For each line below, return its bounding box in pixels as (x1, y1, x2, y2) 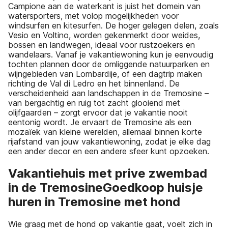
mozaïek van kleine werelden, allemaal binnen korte (8, 127, 202, 137)
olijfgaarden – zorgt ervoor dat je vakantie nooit (8, 107, 188, 118)
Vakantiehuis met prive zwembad (8, 166, 207, 181)
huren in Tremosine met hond (8, 194, 180, 210)
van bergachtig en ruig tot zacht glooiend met (8, 98, 180, 108)
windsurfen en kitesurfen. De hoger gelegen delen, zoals (8, 20, 219, 31)
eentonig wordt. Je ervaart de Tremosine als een (8, 117, 191, 128)
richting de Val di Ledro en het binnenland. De (8, 78, 180, 89)
